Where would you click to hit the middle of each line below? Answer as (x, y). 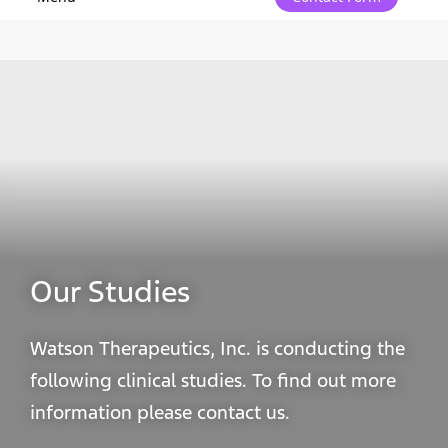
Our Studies (110, 291)
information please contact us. (160, 412)
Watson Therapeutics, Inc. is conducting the (217, 348)
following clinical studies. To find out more (213, 380)
